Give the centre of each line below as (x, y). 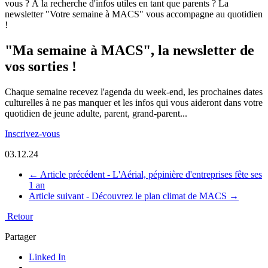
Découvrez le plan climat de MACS (160, 196)
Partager (20, 236)
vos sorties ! (41, 66)
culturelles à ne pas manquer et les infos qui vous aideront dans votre (134, 102)
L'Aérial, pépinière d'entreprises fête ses (187, 174)
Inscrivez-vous (32, 133)
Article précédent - (76, 174)
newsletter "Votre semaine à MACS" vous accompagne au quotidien (134, 14)
